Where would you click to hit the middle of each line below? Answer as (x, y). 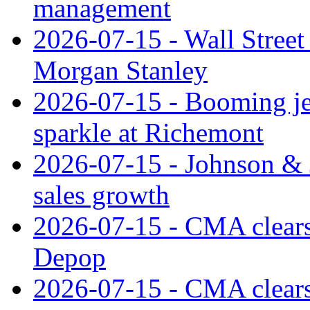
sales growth (101, 194)
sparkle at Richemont (148, 132)
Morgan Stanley (120, 70)
